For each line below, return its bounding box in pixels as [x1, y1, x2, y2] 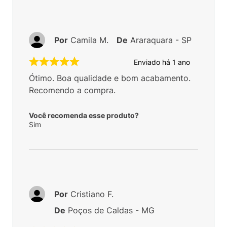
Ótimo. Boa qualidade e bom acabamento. [29, 73, 191, 84]
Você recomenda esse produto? [29, 111, 139, 120]
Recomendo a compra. [29, 85, 116, 96]
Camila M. [70, 35, 108, 46]
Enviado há [134, 57, 172, 66]
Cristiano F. [70, 189, 113, 200]
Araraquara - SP [130, 35, 192, 46]
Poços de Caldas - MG [68, 205, 155, 216]
